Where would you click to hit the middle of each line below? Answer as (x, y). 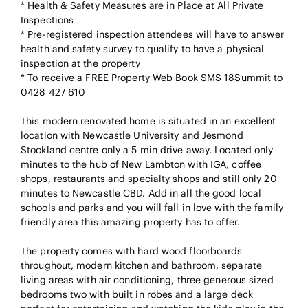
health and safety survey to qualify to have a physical (143, 48)
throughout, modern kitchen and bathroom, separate (141, 265)
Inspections (47, 20)
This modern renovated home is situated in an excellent (148, 121)
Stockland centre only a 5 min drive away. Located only (147, 150)
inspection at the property (80, 63)
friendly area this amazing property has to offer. (130, 222)
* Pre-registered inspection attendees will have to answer (152, 34)
